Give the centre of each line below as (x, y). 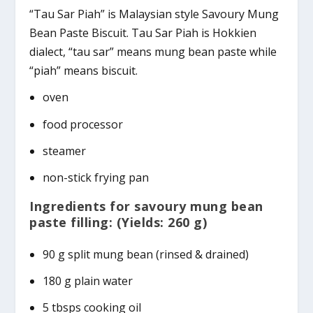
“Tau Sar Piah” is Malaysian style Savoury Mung (154, 14)
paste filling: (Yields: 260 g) (118, 222)
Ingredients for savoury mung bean (146, 206)
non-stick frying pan (95, 177)
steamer (64, 151)
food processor (82, 124)
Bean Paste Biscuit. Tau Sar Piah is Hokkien (143, 33)
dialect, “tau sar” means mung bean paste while (153, 52)
